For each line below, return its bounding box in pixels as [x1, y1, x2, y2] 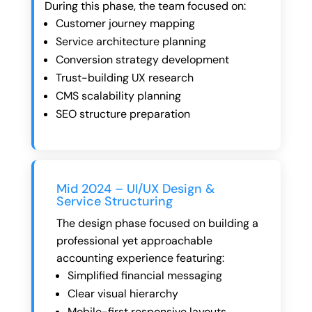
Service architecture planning [55, 33, 206, 49]
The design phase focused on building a [56, 215, 258, 231]
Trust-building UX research [55, 70, 194, 85]
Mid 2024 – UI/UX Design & [56, 180, 214, 197]
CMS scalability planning [55, 88, 181, 103]
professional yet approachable [56, 233, 212, 248]
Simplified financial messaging [67, 267, 222, 283]
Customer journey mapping [55, 15, 195, 31]
